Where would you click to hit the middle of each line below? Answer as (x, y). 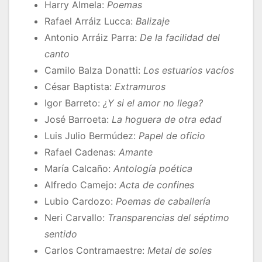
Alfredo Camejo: (82, 185)
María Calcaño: (79, 169)
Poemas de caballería (163, 201)
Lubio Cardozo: (80, 201)
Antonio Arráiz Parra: (92, 38)
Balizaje (153, 21)
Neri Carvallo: (76, 218)
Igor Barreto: (74, 103)
